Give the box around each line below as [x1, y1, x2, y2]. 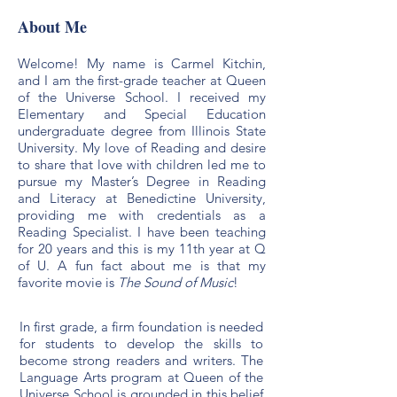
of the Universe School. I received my [18, 89, 266, 105]
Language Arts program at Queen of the [19, 369, 263, 385]
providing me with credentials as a [18, 206, 266, 223]
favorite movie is [18, 274, 118, 291]
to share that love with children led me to [18, 156, 266, 173]
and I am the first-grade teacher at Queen [18, 72, 266, 89]
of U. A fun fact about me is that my [18, 257, 266, 274]
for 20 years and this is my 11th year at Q [18, 240, 266, 257]
